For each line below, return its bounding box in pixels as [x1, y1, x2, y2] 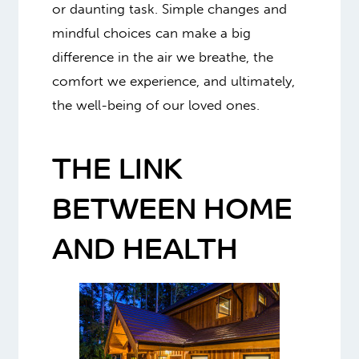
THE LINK [51, 157, 183, 187]
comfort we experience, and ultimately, [51, 72, 295, 89]
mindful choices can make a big [51, 24, 251, 41]
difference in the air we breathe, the [51, 48, 273, 65]
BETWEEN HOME [51, 197, 292, 227]
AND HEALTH [51, 237, 238, 267]
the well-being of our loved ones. [51, 96, 260, 113]
